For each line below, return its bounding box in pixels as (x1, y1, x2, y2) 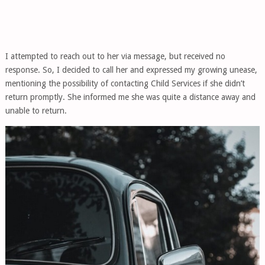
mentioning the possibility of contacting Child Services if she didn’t (5, 79, 245, 88)
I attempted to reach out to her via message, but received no (5, 51, 225, 61)
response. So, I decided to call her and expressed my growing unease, (5, 65, 257, 75)
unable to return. (5, 106, 67, 115)
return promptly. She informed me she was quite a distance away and (5, 92, 256, 102)
